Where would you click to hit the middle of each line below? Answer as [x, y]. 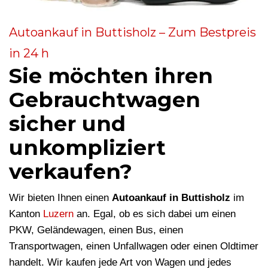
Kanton [26, 214]
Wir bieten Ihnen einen [60, 198]
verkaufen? [71, 172]
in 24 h [29, 54]
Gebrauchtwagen [105, 100]
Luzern [58, 214]
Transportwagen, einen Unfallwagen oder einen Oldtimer [134, 246]
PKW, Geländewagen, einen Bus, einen [96, 230]
